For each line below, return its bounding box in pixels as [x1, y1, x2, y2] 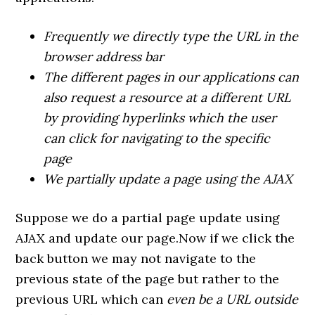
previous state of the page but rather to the [15, 271, 280, 288]
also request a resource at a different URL [44, 89, 291, 106]
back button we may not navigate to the [15, 250, 257, 267]
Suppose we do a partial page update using [15, 210, 281, 226]
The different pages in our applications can [44, 69, 300, 86]
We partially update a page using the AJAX [44, 171, 293, 188]
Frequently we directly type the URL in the [44, 28, 299, 45]
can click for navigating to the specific [44, 130, 271, 147]
